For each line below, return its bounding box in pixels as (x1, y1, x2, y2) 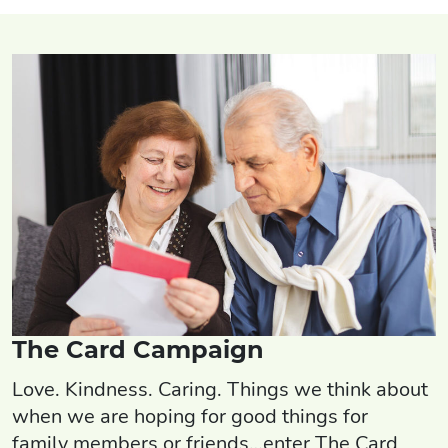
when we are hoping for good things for (12, 403, 373, 431)
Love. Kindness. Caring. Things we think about (12, 376, 428, 404)
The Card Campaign (12, 335, 264, 365)
